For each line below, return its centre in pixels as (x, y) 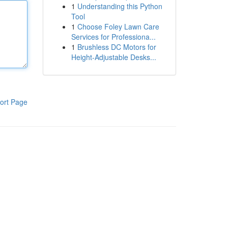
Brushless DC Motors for (117, 47)
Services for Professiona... (113, 37)
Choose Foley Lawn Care (118, 26)
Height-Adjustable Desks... (113, 57)
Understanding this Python (120, 6)
